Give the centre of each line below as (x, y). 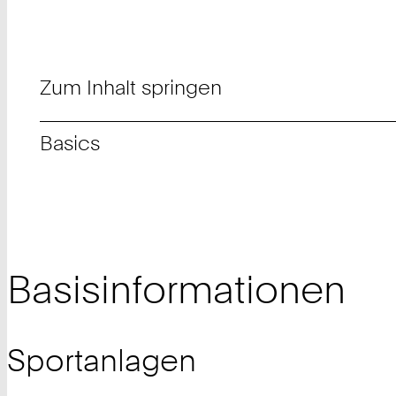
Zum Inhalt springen (131, 88)
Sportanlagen (102, 360)
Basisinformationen (176, 289)
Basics (70, 143)
